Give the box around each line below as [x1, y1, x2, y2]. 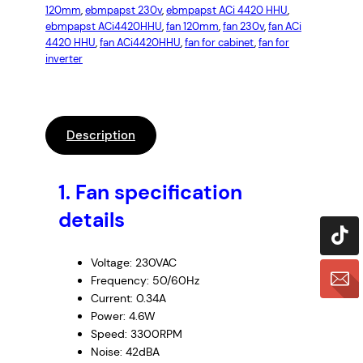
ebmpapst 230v [85, 3, 162, 18]
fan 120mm [166, 19, 219, 34]
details [58, 207, 125, 234]
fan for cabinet [185, 36, 254, 50]
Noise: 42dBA [91, 344, 160, 360]
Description [66, 127, 135, 144]
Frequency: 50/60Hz [91, 273, 199, 288]
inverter [45, 52, 83, 66]
